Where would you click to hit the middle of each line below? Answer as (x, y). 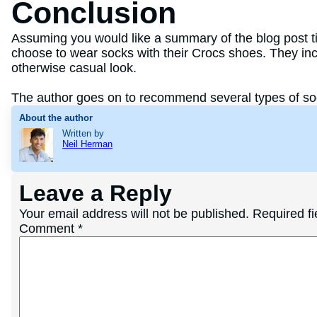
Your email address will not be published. (134, 213)
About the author (56, 118)
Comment (48, 228)
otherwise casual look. (74, 68)
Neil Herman (88, 144)
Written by (83, 134)
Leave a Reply (95, 193)
